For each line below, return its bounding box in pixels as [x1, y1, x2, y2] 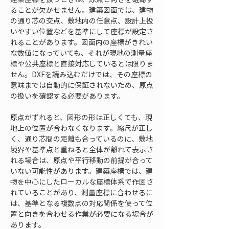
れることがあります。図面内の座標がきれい [10, 37, 153, 47]
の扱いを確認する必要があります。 [10, 90, 124, 101]
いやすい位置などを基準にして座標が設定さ [10, 26, 153, 36]
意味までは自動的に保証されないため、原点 [10, 80, 153, 90]
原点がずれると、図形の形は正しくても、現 [10, 112, 152, 122]
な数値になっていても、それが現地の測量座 [10, 48, 152, 58]
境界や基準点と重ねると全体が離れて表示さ [10, 144, 153, 154]
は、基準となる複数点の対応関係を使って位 [10, 198, 153, 208]
